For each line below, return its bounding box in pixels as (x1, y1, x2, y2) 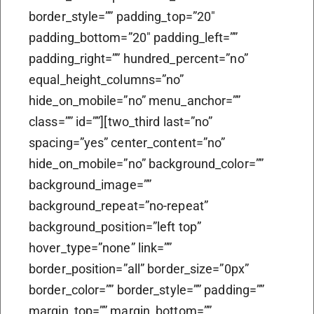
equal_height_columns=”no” (29, 71, 184, 87)
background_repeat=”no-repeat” (29, 198, 208, 213)
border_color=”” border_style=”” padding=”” (29, 282, 265, 297)
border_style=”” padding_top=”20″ (29, 8, 216, 24)
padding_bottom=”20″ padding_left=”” (29, 29, 238, 45)
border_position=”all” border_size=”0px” (29, 261, 249, 276)
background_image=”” (29, 177, 151, 192)
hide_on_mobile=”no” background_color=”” (29, 156, 264, 171)
